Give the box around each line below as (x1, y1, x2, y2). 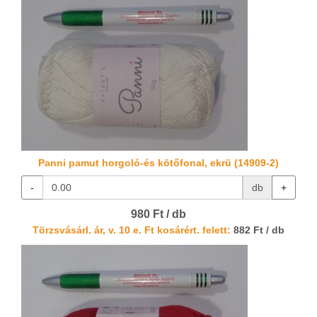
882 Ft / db (231, 225, 284, 236)
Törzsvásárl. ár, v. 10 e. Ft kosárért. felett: (33, 225, 231, 236)
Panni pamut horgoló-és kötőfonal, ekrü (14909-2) (38, 157, 279, 169)
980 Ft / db (131, 208, 186, 221)
